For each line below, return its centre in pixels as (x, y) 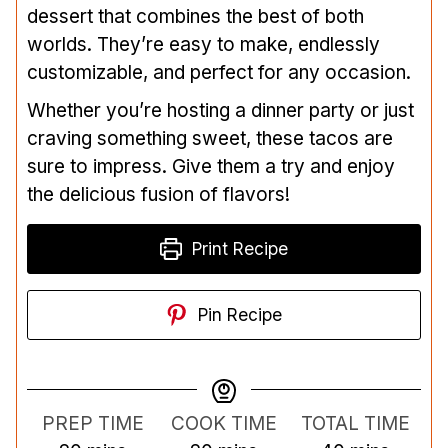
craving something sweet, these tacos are (210, 138)
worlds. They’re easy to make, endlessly (203, 44)
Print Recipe (238, 248)
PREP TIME (92, 423)
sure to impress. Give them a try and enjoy (211, 166)
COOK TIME (223, 423)
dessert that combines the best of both (195, 16)
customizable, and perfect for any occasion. (219, 72)
